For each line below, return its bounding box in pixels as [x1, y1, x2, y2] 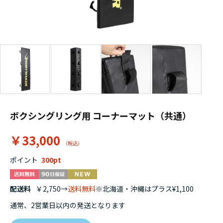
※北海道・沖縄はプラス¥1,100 [96, 184, 194, 194]
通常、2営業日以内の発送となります [10, 200, 125, 211]
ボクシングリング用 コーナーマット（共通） [10, 109, 191, 122]
